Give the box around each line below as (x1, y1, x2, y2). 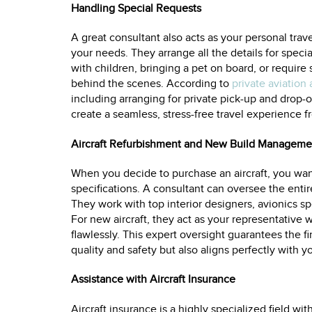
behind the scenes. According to (71, 77, 232, 91)
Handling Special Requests (71, 2, 201, 16)
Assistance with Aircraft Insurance (71, 273, 235, 287)
